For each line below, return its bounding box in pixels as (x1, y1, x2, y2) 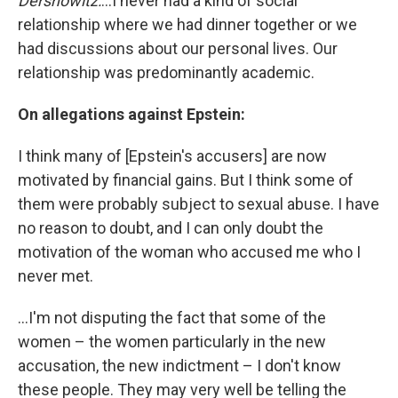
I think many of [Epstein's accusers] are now (18, 147, 327, 165)
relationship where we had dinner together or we (18, 15, 357, 34)
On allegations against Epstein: (18, 105, 245, 123)
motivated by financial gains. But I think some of (18, 171, 354, 189)
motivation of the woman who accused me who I (18, 243, 361, 261)
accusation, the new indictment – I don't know (18, 356, 341, 375)
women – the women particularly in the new (18, 332, 326, 351)
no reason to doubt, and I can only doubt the (18, 219, 323, 237)
